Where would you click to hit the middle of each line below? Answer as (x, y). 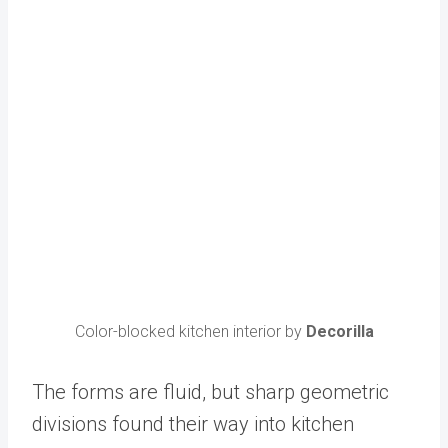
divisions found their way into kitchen (193, 424)
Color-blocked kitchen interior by (190, 332)
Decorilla (339, 332)
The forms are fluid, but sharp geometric (210, 392)
